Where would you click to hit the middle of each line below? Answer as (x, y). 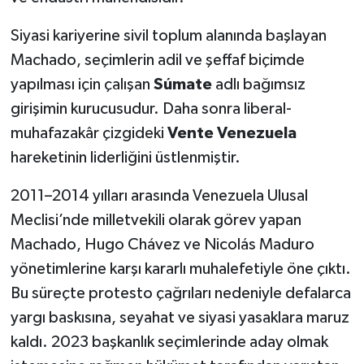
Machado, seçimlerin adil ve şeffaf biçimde (157, 61)
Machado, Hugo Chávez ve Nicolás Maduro (162, 245)
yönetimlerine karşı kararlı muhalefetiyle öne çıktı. (180, 269)
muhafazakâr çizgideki (89, 134)
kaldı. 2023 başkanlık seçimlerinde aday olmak (169, 342)
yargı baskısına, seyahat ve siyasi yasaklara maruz (180, 318)
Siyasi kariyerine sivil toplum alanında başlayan (168, 36)
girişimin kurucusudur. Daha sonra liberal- (151, 109)
